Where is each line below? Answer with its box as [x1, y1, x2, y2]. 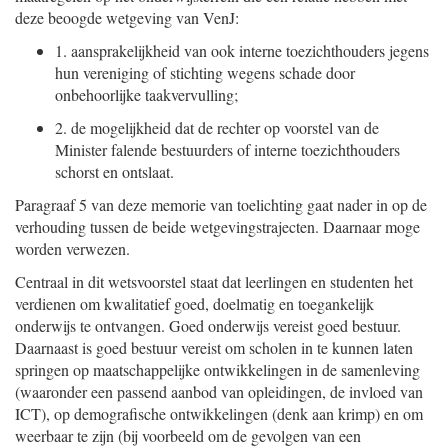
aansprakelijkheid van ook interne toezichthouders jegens [71, 40, 429, 61]
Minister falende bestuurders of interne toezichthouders [55, 139, 400, 160]
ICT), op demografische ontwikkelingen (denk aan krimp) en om [15, 403, 423, 424]
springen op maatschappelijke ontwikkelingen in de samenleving [15, 359, 420, 380]
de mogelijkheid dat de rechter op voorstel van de [71, 117, 379, 138]
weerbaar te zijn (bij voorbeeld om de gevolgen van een [15, 425, 361, 446]
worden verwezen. [15, 238, 130, 259]
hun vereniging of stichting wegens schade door [55, 62, 355, 83]
